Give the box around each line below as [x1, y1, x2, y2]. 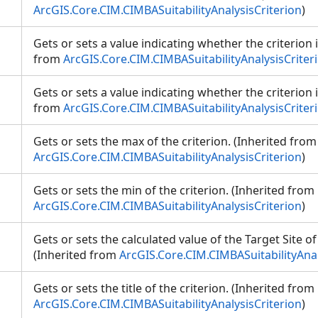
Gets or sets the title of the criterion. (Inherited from [33, 280, 314, 296]
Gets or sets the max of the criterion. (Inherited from [33, 133, 317, 149]
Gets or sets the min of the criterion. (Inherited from [33, 182, 314, 198]
